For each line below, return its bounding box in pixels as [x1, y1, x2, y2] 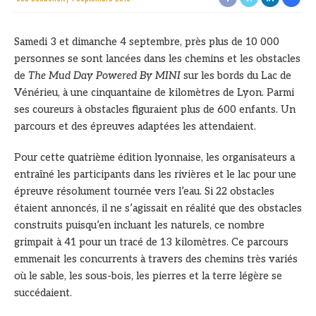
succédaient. [14, 286, 72, 299]
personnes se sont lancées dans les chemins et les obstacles [14, 52, 300, 65]
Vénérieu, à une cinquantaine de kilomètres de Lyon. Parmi [14, 86, 294, 99]
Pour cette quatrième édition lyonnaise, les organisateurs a [14, 151, 295, 164]
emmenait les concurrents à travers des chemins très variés [14, 253, 298, 265]
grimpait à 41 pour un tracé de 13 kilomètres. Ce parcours [14, 236, 288, 248]
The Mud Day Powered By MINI [28, 69, 181, 82]
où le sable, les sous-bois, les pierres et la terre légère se [14, 269, 282, 282]
